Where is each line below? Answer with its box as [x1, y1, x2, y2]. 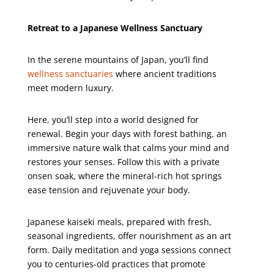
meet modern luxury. [27, 82, 114, 94]
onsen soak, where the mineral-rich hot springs [27, 170, 222, 182]
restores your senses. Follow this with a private [27, 156, 220, 168]
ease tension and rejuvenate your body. [27, 184, 190, 196]
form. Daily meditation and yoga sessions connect [27, 244, 231, 256]
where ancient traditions [113, 68, 217, 80]
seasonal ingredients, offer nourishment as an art [27, 230, 231, 242]
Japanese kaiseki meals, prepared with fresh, [27, 216, 212, 228]
